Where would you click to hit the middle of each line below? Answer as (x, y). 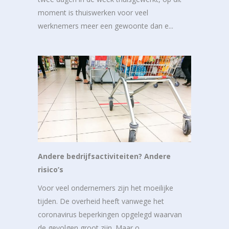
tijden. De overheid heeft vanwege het (101, 201)
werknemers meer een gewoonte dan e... (106, 26)
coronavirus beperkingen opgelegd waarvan (110, 214)
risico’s (51, 169)
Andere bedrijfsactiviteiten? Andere (104, 156)
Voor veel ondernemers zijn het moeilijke (106, 188)
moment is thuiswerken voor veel (93, 13)
